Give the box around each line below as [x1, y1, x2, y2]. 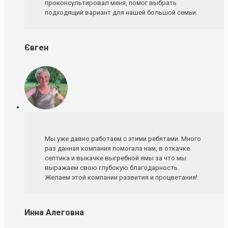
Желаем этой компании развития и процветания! [45, 173, 197, 181]
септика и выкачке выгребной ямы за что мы [45, 154, 186, 162]
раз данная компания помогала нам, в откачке [45, 144, 190, 152]
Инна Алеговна [24, 207, 84, 217]
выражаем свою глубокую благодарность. [45, 163, 179, 172]
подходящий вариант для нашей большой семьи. [45, 9, 197, 17]
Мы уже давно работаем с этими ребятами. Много [45, 134, 201, 142]
